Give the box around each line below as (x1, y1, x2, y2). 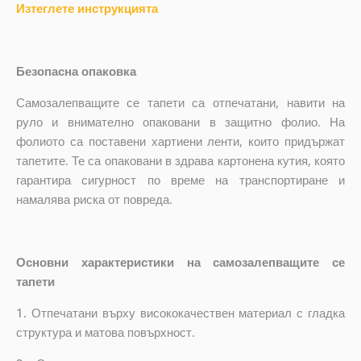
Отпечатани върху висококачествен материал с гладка (31, 304, 346, 321)
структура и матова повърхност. (15, 323, 195, 340)
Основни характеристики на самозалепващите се (15, 253, 346, 270)
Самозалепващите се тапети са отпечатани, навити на (15, 93, 346, 110)
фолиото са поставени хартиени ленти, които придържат (15, 132, 346, 149)
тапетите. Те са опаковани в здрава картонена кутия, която (15, 151, 346, 168)
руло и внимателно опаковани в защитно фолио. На (15, 113, 346, 130)
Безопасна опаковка (15, 62, 136, 79)
